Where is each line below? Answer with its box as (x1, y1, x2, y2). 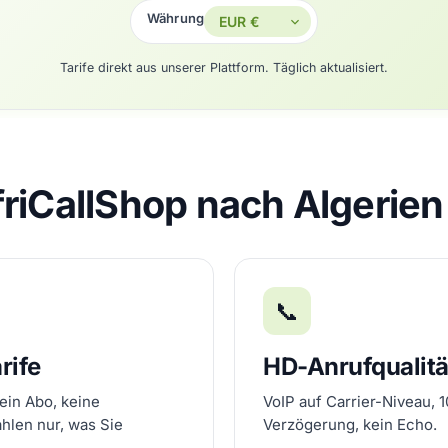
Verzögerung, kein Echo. (263, 415, 437, 434)
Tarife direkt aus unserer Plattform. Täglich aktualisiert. (60, 60, 388, 75)
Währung (146, 10, 205, 27)
